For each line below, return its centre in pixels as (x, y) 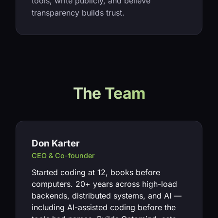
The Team (109, 93)
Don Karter (56, 143)
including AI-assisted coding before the (104, 207)
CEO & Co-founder (63, 155)
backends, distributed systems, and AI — (107, 196)
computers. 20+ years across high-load (104, 184)
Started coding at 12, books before (96, 172)
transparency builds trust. (78, 13)
